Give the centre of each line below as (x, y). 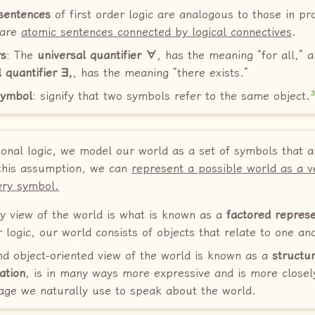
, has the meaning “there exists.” (160, 73)
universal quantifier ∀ (97, 55)
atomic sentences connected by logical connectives (156, 32)
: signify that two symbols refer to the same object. (171, 96)
